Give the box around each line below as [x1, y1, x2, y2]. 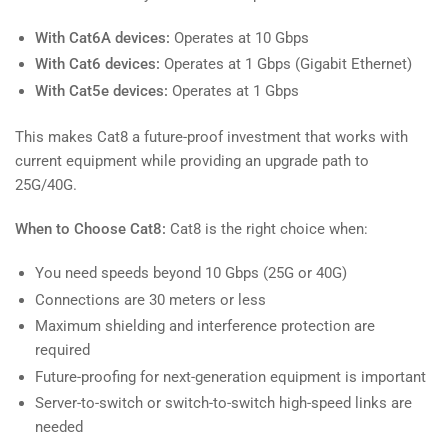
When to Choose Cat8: [15, 220, 166, 239]
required [35, 341, 90, 360]
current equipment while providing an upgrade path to [15, 152, 369, 171]
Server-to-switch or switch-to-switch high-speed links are [35, 394, 412, 413]
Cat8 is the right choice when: [166, 220, 368, 239]
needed [35, 418, 83, 437]
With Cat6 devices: [35, 55, 160, 74]
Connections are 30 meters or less [35, 290, 266, 309]
